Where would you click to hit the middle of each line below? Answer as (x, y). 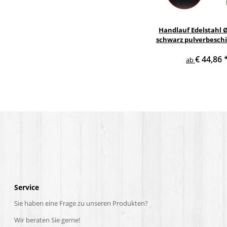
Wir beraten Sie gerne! (47, 220)
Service (27, 187)
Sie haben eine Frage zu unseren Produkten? (81, 203)
